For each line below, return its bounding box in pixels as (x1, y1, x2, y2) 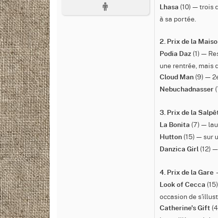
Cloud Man (160, 74, 194, 81)
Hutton (160, 134, 182, 141)
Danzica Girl (160, 146, 199, 153)
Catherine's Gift (160, 205, 210, 212)
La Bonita (160, 122, 190, 128)
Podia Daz (160, 51, 191, 57)
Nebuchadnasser (160, 86, 214, 93)
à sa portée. (160, 14, 196, 23)
